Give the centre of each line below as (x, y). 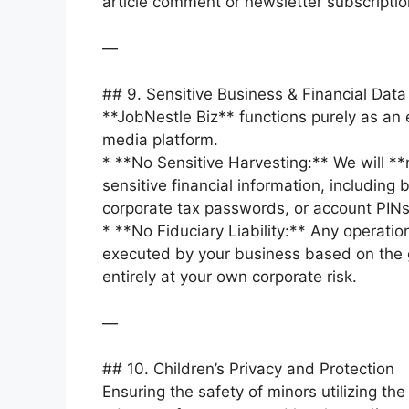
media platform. (160, 140)
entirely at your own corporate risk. (230, 277)
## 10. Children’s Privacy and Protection (248, 369)
